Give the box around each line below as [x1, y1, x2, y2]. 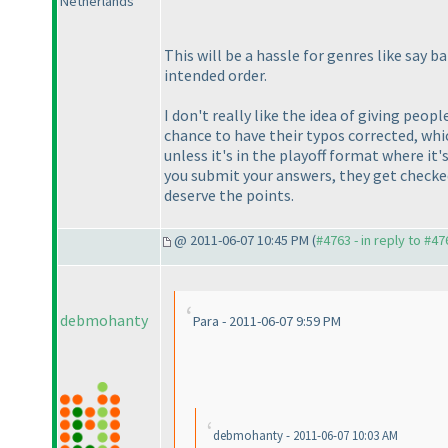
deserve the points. [164, 184, 294, 205]
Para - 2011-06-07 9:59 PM [193, 312, 341, 331]
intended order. [164, 64, 267, 85]
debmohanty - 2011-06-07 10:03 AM [213, 427, 398, 445]
